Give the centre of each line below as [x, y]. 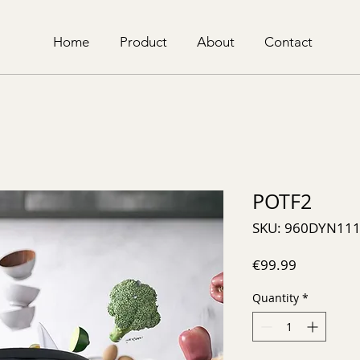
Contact [288, 42]
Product [144, 42]
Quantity [276, 298]
